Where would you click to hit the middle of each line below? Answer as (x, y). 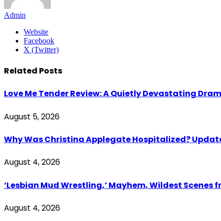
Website (36, 32)
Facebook (39, 40)
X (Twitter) (41, 49)
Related (21, 71)
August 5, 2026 (32, 116)
